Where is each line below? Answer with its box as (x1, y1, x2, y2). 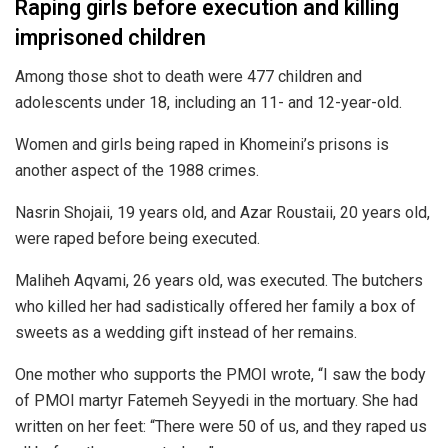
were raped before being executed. (15, 228, 260, 248)
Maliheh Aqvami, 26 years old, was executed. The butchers (15, 270, 423, 290)
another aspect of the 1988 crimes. (15, 160, 259, 180)
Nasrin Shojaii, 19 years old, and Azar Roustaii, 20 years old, (15, 202, 430, 222)
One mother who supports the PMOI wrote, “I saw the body (15, 364, 426, 384)
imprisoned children (15, 21, 206, 54)
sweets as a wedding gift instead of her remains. (15, 322, 357, 342)
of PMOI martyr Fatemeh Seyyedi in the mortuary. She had (15, 390, 418, 410)
